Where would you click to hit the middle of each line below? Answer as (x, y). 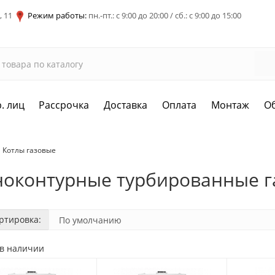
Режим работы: (57, 15)
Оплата (180, 105)
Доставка (126, 105)
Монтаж (230, 105)
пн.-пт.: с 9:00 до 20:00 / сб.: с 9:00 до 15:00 (164, 15)
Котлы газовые (29, 150)
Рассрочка (64, 105)
